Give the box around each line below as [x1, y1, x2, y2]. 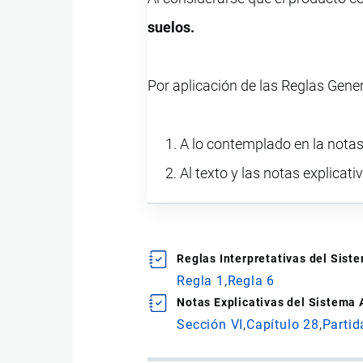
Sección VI [177, 317, 244, 333]
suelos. [147, 19, 195, 36]
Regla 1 [177, 273, 224, 289]
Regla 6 [227, 273, 275, 289]
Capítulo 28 [246, 317, 319, 333]
